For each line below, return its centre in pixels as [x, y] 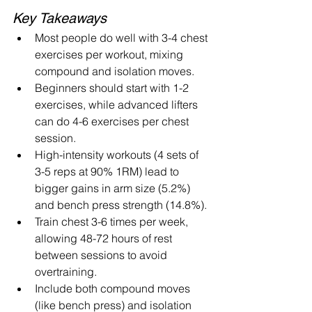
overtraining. [66, 271]
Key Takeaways [60, 18]
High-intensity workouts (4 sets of [118, 154]
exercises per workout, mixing [110, 54]
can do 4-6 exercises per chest [113, 121]
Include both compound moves [114, 288]
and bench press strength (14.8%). [121, 204]
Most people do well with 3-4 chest [123, 37]
